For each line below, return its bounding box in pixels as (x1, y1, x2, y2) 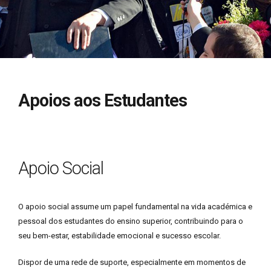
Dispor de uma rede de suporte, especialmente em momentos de (18, 258, 246, 267)
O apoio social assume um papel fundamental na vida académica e (18, 202, 252, 211)
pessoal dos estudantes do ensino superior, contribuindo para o (18, 217, 243, 226)
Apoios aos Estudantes (18, 90, 187, 111)
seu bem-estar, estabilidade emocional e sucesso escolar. (18, 231, 221, 240)
